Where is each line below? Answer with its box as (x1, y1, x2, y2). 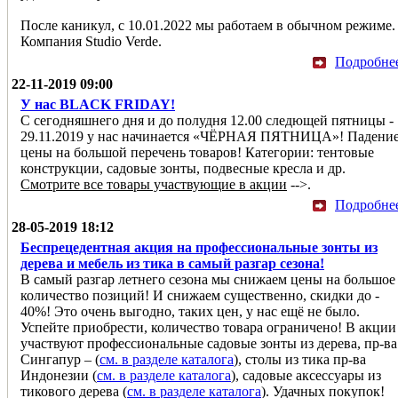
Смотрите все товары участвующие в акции (20, 176, 287, 192)
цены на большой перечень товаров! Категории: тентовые (20, 144, 374, 160)
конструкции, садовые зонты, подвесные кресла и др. (20, 160, 346, 176)
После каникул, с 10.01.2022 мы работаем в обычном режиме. (20, 17, 395, 33)
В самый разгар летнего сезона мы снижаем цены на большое (20, 271, 395, 287)
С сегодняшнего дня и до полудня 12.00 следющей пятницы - (20, 112, 394, 128)
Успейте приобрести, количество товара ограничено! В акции (20, 319, 396, 335)
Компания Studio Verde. (20, 33, 162, 49)
